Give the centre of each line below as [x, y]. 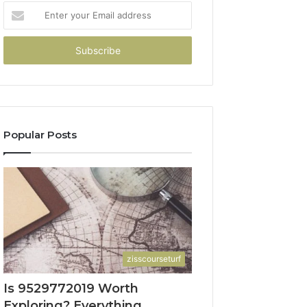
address [20, 51]
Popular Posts [40, 135]
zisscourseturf [154, 258]
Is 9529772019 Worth [71, 288]
